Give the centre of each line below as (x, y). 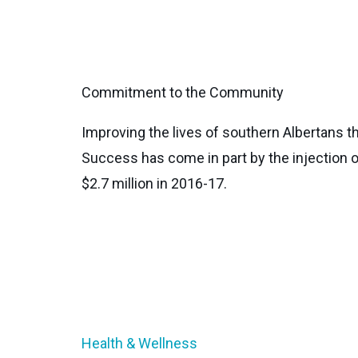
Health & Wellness (141, 343)
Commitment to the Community (183, 92)
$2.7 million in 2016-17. (154, 183)
